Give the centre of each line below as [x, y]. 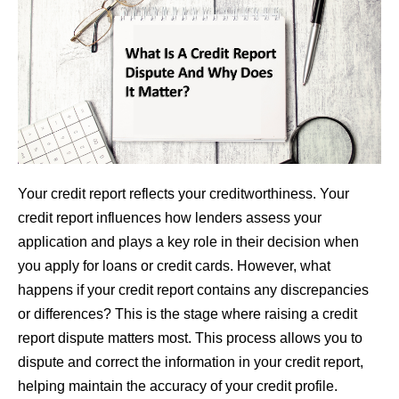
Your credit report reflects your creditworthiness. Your [183, 193]
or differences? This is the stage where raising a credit [187, 313]
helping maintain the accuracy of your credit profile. [178, 386]
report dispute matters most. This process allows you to [190, 338]
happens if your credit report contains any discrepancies [193, 289]
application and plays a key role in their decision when [188, 241]
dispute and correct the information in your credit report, [191, 362]
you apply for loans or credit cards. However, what [174, 265]
